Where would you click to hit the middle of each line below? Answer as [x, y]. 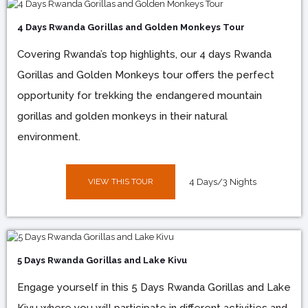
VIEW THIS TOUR [120, 181]
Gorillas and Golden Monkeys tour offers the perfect [146, 75]
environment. [49, 136]
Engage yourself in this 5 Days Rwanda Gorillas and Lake [154, 287]
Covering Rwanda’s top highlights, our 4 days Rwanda [144, 54]
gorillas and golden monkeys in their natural [122, 116]
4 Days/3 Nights [222, 181]
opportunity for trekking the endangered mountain [140, 95]
